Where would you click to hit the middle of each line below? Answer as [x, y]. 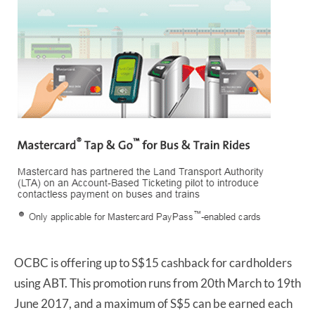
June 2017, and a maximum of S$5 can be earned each [153, 304]
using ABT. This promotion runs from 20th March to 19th [157, 283]
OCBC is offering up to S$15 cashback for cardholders [153, 263]
